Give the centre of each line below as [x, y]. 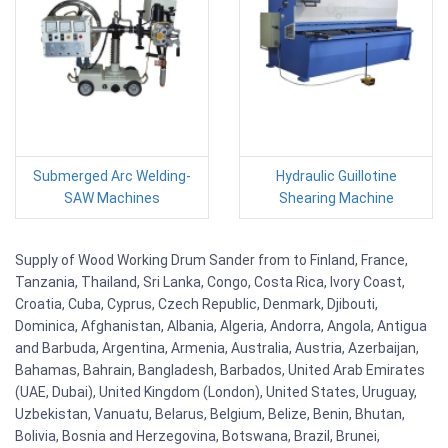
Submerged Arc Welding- [112, 175]
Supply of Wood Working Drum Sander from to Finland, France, [211, 259]
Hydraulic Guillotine [336, 175]
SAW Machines [112, 197]
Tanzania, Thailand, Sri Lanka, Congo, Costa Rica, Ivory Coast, [210, 281]
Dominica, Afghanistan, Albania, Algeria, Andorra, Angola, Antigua [221, 325]
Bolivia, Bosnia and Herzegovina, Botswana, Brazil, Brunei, [197, 435]
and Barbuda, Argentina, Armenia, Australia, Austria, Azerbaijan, [217, 347]
